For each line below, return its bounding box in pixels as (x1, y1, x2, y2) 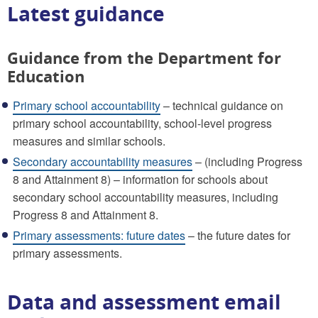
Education (7, 65, 84, 87)
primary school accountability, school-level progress (13, 114, 272, 131)
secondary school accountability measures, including (13, 188, 278, 205)
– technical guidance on (160, 97, 283, 114)
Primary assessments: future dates (13, 226, 185, 243)
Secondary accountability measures (13, 153, 192, 170)
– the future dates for (185, 226, 290, 243)
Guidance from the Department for (7, 46, 281, 68)
